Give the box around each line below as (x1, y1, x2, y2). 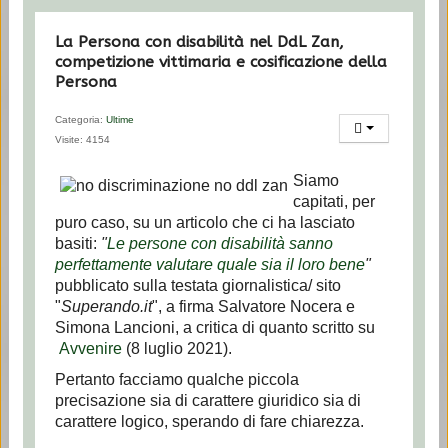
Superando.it (60, 298, 152, 315)
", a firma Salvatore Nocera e (151, 298, 355, 315)
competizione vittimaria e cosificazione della (54, 53, 387, 71)
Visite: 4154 (54, 134, 110, 145)
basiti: (54, 235, 101, 252)
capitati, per (292, 193, 375, 210)
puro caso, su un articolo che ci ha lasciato (54, 214, 355, 231)
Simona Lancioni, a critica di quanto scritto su (54, 319, 375, 336)
